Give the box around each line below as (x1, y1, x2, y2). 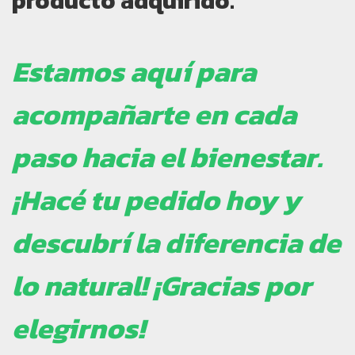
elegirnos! (12, 307, 145, 350)
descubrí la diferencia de (12, 221, 341, 265)
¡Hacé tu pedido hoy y (12, 178, 300, 222)
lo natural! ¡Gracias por (12, 264, 311, 307)
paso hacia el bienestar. (12, 136, 323, 179)
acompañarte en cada (12, 93, 296, 136)
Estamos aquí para (12, 50, 256, 94)
